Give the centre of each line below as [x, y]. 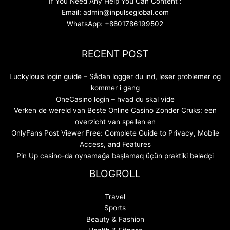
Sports [115, 208]
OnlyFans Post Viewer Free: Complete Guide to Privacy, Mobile [115, 133]
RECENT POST [115, 54]
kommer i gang [115, 88]
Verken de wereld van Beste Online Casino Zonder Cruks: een [115, 111]
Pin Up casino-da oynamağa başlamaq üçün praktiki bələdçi [115, 156]
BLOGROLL [115, 174]
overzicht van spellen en [115, 122]
